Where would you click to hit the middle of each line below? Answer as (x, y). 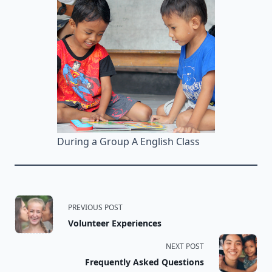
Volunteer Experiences (115, 223)
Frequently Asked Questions (144, 262)
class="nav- (66, 231)
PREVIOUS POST (95, 207)
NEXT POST (185, 246)
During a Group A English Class (128, 141)
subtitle (49, 256)
